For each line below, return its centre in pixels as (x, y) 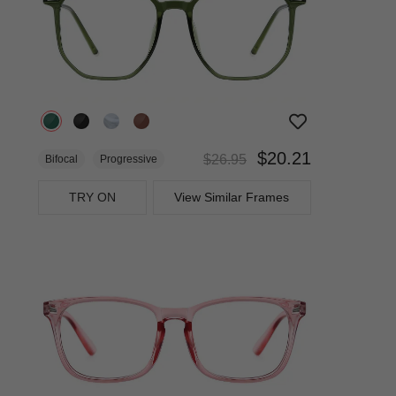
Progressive (128, 159)
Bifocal (61, 159)
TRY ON (93, 197)
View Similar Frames (232, 197)
